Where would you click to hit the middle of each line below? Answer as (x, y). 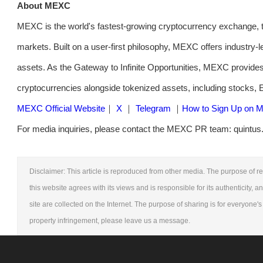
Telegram (153, 109)
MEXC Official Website (61, 109)
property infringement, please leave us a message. (110, 221)
